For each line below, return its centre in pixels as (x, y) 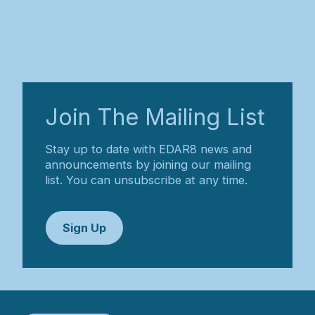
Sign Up (84, 228)
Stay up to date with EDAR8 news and (148, 149)
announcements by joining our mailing (148, 165)
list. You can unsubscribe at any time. (146, 180)
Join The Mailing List (155, 117)
